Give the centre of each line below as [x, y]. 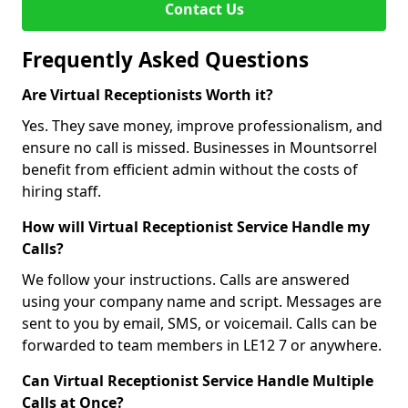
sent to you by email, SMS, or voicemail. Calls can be [199, 323]
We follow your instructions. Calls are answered [186, 280]
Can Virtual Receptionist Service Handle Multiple [198, 381]
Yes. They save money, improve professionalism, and [202, 126]
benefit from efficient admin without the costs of [190, 169]
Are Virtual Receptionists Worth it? [148, 95]
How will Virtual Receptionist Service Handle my [196, 227]
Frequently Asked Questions [165, 60]
